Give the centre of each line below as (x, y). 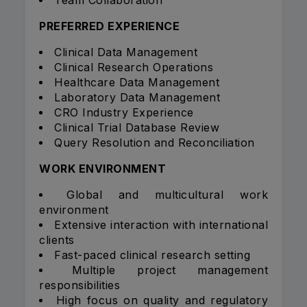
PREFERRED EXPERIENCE (109, 26)
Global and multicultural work (167, 195)
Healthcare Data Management (137, 83)
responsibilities (79, 285)
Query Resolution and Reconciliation (155, 143)
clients (57, 240)
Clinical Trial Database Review (137, 128)
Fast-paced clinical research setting (152, 255)
